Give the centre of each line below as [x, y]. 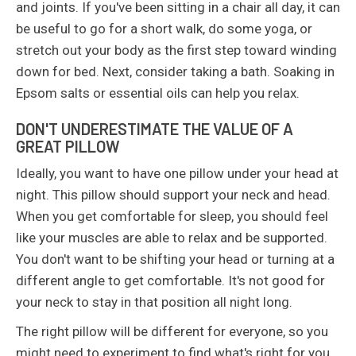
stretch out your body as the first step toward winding [176, 50]
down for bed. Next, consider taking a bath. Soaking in [175, 72]
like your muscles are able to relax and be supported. [172, 238]
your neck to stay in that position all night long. [154, 302]
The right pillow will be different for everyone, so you [172, 331]
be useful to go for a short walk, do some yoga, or [164, 29]
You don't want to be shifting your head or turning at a [175, 259]
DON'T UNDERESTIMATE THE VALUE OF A [155, 129]
